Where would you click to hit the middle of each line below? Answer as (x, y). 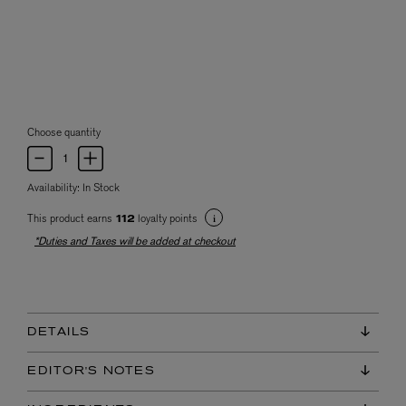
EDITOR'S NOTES (91, 372)
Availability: (55, 187)
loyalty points (168, 218)
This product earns (71, 218)
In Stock (101, 187)
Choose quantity (64, 132)
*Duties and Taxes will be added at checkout (135, 241)
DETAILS (59, 333)
